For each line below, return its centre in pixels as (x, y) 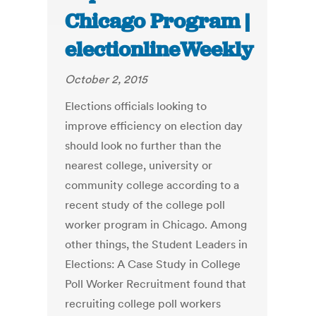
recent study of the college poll (145, 205)
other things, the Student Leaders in (157, 244)
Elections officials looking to (136, 106)
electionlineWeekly (159, 50)
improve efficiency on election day (154, 126)
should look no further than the (144, 146)
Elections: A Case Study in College (153, 264)
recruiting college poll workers (143, 304)
